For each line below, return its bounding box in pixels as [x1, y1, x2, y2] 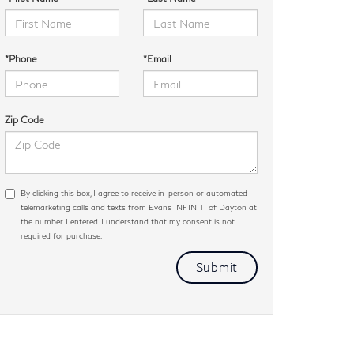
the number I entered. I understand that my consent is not [21, 217, 235, 226]
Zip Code [5, 114, 44, 126]
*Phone [5, 53, 37, 65]
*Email [143, 53, 171, 65]
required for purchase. [21, 231, 102, 240]
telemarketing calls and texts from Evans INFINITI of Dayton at [21, 202, 257, 212]
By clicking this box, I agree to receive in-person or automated [21, 188, 247, 198]
